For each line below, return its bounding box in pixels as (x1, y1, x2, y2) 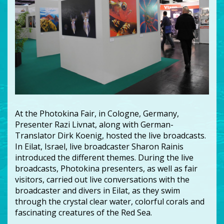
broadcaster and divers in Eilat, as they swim (15, 185, 180, 196)
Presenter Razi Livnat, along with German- (15, 119, 173, 130)
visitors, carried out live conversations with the (15, 174, 189, 185)
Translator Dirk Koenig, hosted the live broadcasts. (15, 130, 206, 141)
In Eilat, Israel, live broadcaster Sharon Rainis (15, 141, 183, 152)
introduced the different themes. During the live (15, 152, 193, 163)
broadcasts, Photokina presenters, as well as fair (15, 163, 197, 174)
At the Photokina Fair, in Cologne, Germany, (15, 108, 179, 119)
